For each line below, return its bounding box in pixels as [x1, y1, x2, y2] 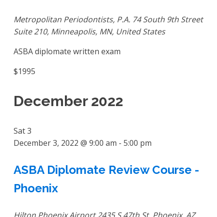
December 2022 [14, 92, 123, 109]
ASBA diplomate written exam [14, 46, 121, 57]
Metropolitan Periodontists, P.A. [14, 14, 132, 25]
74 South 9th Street [132, 14, 203, 25]
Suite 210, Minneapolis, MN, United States [14, 26, 165, 37]
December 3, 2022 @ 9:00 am [14, 137, 117, 148]
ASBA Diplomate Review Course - [14, 162, 199, 177]
